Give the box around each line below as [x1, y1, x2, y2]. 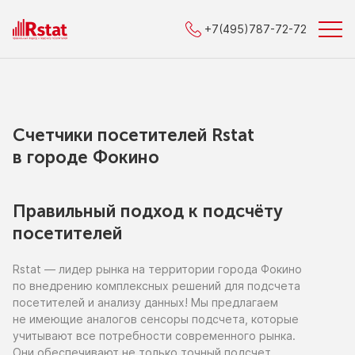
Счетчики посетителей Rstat [13, 124, 254, 146]
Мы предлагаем [191, 296, 278, 309]
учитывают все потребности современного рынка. [13, 329, 296, 342]
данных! [141, 296, 191, 309]
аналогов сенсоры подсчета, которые [83, 312, 299, 326]
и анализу [88, 296, 141, 309]
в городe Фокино [13, 147, 159, 168]
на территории [132, 262, 215, 276]
